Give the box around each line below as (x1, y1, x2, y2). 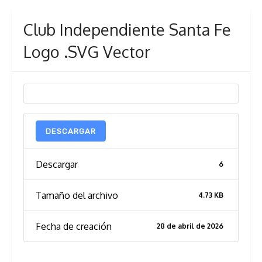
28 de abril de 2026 (157, 222, 224, 231)
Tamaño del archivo (36, 189, 118, 202)
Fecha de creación (36, 220, 112, 233)
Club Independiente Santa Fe (23, 19, 231, 40)
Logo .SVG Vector (23, 42, 150, 62)
